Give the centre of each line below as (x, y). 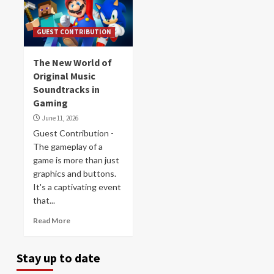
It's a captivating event (77, 187)
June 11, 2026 (60, 118)
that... (44, 200)
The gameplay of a (68, 146)
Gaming (51, 103)
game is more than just (76, 160)
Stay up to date (58, 258)
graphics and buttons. (75, 173)
